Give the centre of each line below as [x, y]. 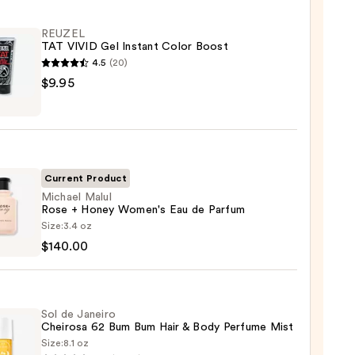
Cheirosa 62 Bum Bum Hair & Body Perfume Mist [167, 327]
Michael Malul [76, 197]
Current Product [86, 178]
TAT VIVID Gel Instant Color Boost [134, 47]
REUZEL [63, 34]
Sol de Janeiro [78, 315]
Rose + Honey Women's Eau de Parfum [143, 210]
